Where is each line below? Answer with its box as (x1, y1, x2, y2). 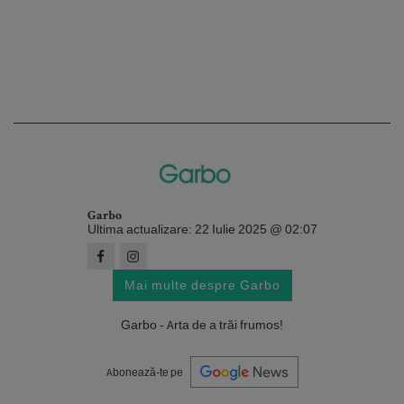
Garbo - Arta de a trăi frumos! (121, 317, 283, 334)
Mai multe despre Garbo (124, 277, 280, 294)
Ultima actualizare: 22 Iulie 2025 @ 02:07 (87, 221, 317, 238)
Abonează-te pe (106, 364, 183, 379)
